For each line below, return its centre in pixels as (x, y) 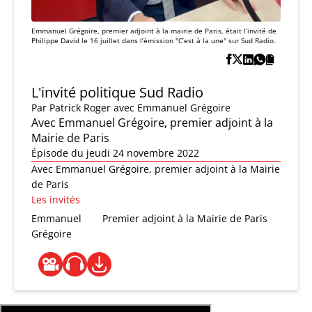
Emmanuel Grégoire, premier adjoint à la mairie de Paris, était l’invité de (154, 30)
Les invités (56, 199)
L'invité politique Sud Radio (117, 92)
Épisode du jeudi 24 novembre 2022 (115, 153)
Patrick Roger (80, 107)
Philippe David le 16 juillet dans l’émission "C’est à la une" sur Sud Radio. (154, 40)
